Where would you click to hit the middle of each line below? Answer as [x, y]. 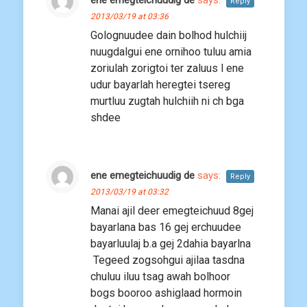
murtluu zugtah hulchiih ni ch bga [167, 101]
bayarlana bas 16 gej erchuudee [166, 228]
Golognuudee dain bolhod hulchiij [169, 36]
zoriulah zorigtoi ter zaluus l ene [167, 69]
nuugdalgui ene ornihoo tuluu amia [171, 52]
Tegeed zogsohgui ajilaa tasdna [168, 260]
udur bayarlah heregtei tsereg [160, 85]
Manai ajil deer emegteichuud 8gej [172, 211]
